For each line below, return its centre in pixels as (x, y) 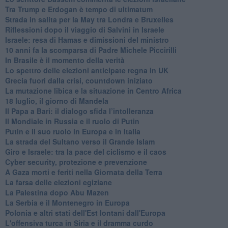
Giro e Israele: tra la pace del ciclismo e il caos (85, 151)
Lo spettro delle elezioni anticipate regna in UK (87, 70)
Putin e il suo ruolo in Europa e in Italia (73, 131)
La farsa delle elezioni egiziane (58, 182)
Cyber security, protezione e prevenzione (76, 162)
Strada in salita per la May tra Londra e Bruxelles (89, 19)
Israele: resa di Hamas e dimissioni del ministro (87, 39)
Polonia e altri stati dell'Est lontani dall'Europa (85, 212)
